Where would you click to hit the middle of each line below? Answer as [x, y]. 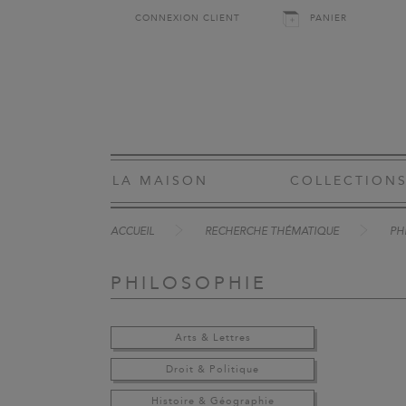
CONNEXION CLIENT [188, 18]
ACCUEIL [132, 232]
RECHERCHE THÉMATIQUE [272, 232]
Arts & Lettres [213, 338]
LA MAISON [160, 181]
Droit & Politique [213, 369]
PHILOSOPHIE [189, 283]
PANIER [329, 18]
